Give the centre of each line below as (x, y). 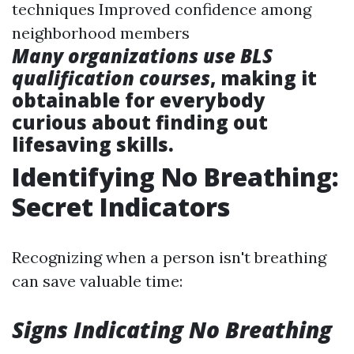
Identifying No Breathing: (175, 176)
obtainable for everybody (139, 100)
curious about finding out (140, 122)
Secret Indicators (121, 206)
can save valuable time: (97, 281)
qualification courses (111, 77)
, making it (264, 77)
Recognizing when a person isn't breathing (169, 257)
